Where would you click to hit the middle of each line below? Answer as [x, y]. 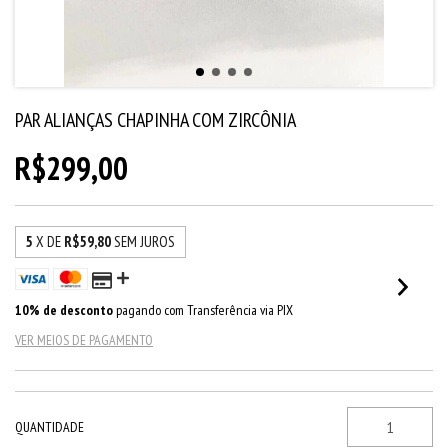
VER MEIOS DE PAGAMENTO [84, 340]
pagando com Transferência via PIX [203, 310]
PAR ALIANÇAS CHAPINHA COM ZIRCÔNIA [155, 120]
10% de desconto [64, 310]
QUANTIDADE [49, 427]
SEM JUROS [144, 241]
